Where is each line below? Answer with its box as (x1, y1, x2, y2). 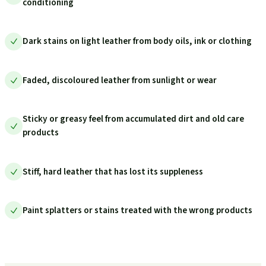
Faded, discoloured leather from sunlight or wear (23, 73, 217, 87)
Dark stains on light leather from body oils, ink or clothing (23, 34, 252, 48)
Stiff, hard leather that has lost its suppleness (23, 164, 203, 178)
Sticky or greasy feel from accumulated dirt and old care (23, 112, 244, 126)
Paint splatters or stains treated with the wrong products (23, 203, 252, 217)
